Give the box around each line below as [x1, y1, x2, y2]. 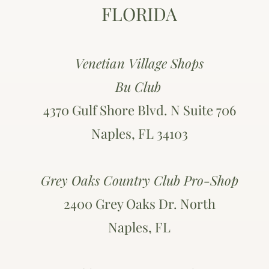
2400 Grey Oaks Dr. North [63, 195, 216, 213]
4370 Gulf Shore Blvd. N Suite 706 [43, 101, 236, 119]
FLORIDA [101, 2, 177, 26]
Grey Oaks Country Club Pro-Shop [40, 171, 238, 189]
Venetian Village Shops [75, 54, 204, 72]
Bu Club [115, 77, 161, 95]
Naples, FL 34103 [91, 124, 188, 142]
